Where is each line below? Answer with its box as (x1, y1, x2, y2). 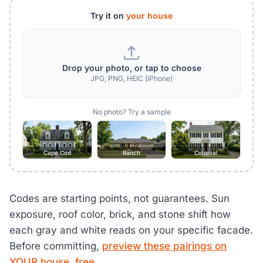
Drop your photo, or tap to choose (62, 63, 201, 73)
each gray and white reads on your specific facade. (9, 224, 253, 237)
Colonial (194, 149, 218, 157)
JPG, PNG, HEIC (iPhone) (90, 74, 173, 83)
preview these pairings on (102, 240, 227, 252)
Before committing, (9, 240, 102, 252)
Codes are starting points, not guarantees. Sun (9, 193, 230, 205)
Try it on (90, 11, 126, 21)
